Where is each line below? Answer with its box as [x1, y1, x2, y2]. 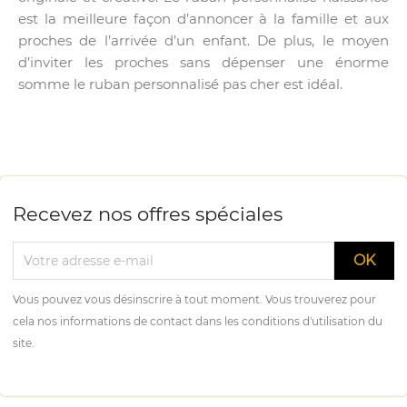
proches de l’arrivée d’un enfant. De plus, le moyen [18, 32, 389, 50]
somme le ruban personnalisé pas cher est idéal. [18, 75, 342, 94]
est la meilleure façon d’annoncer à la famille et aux [18, 10, 389, 28]
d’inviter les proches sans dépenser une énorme [18, 54, 389, 72]
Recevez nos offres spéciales [13, 203, 283, 226]
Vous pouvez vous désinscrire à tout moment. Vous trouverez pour [13, 293, 376, 307]
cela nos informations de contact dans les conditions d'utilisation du [13, 314, 382, 329]
